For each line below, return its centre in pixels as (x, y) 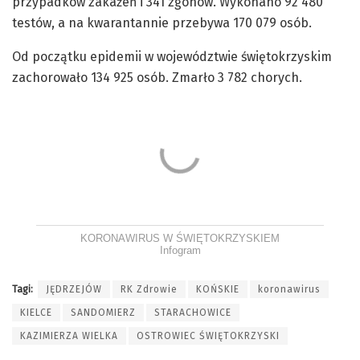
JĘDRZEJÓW (74, 290)
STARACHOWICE (193, 313)
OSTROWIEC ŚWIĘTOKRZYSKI (208, 336)
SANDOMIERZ (103, 313)
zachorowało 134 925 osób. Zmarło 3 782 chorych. (157, 78)
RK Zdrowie (149, 290)
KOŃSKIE (218, 290)
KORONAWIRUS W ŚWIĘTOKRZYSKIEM (180, 239)
